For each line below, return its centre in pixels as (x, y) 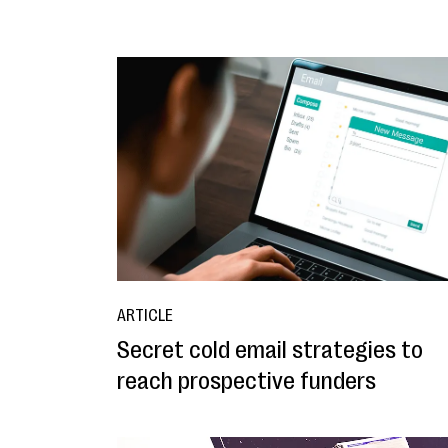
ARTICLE (145, 316)
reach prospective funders (246, 381)
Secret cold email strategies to (270, 350)
